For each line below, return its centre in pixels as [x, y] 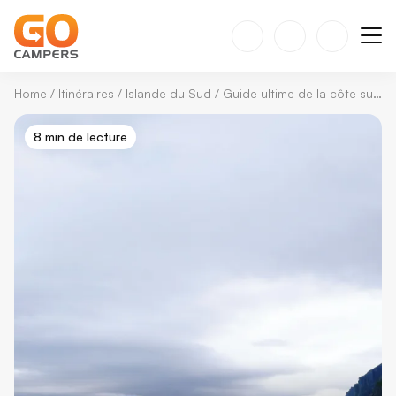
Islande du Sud [168, 93]
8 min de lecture [80, 137]
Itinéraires [86, 93]
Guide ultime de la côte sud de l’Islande [298, 93]
